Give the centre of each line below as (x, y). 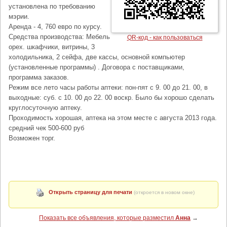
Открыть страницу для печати (90, 192)
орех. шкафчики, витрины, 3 (52, 47)
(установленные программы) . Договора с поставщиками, (97, 67)
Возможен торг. (32, 138)
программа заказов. (39, 77)
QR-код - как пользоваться (165, 37)
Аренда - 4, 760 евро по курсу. (55, 27)
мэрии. (19, 16)
